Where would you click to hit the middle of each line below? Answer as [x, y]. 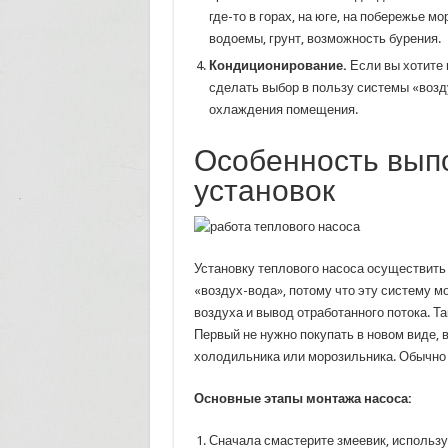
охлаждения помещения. [283, 109]
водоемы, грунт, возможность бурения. [324, 38]
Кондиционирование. [277, 65]
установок [264, 190]
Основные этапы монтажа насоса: [302, 398]
